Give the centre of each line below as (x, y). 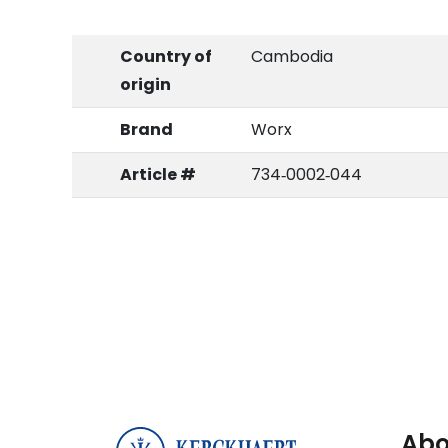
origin (145, 84)
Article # (158, 174)
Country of (166, 56)
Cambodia (292, 56)
